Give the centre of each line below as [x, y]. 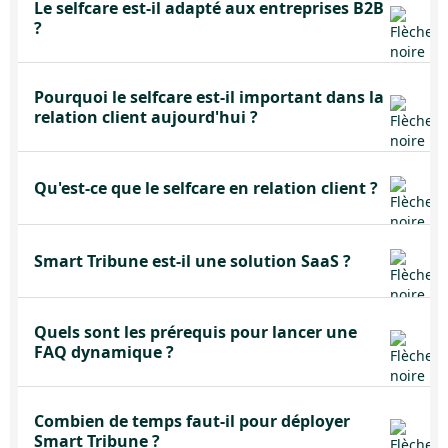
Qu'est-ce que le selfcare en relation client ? [206, 188]
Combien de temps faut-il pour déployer [192, 421]
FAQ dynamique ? [104, 352]
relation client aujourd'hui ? [146, 117]
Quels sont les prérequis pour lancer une [195, 332]
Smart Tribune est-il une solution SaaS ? [192, 261]
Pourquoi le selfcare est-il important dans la [209, 97]
